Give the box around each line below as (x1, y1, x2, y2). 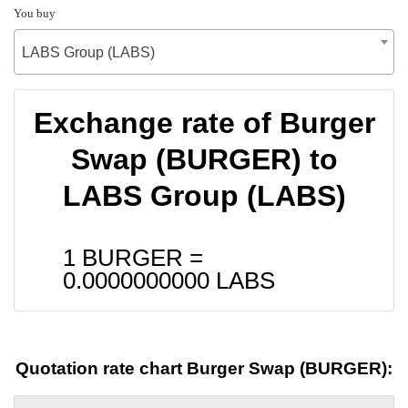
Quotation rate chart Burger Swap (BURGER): (15, 359, 393, 379)
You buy (14, 5, 56, 20)
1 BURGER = (63, 244, 203, 270)
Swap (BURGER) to (70, 142, 338, 176)
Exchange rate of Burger (33, 106, 375, 139)
